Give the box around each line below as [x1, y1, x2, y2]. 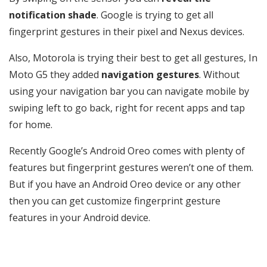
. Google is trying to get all [97, 8, 213, 21]
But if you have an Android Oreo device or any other [9, 178, 241, 191]
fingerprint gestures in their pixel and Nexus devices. [9, 25, 244, 38]
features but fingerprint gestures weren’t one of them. [9, 161, 253, 174]
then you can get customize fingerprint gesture [9, 194, 221, 207]
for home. [9, 118, 52, 131]
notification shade [9, 8, 97, 21]
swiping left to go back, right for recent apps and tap [9, 101, 245, 114]
